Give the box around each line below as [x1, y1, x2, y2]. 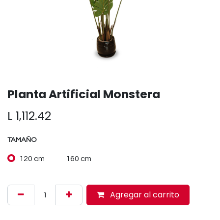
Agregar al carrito [108, 189, 179, 200]
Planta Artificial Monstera [7, 86, 160, 102]
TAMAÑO [7, 136, 37, 143]
